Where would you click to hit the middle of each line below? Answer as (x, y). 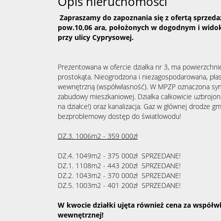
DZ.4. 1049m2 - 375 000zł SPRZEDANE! (119, 156)
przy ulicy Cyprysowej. (96, 37)
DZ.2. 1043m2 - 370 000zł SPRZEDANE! (119, 175)
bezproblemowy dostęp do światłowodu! (119, 116)
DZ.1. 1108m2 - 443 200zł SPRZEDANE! (119, 166)
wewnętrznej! (81, 215)
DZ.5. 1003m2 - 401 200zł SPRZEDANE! (119, 185)
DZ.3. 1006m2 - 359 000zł (98, 136)
